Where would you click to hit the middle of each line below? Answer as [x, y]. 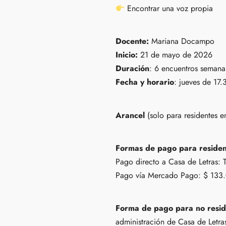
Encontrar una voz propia [169, 8]
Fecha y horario [145, 82]
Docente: [133, 41]
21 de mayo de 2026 [176, 55]
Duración [132, 69]
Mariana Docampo [184, 41]
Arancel [131, 115]
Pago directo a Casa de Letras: [169, 162]
